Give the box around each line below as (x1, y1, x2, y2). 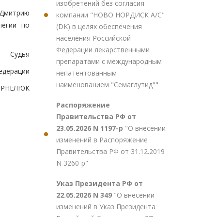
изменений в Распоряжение (56, 135, 148, 144)
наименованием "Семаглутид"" (56, 80, 158, 89)
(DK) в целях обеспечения (56, 22, 142, 31)
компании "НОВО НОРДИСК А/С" (56, 10, 165, 19)
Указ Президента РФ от (56, 179, 143, 188)
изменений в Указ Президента (56, 202, 155, 211)
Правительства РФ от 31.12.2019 (56, 147, 165, 156)
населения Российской (56, 33, 131, 43)
